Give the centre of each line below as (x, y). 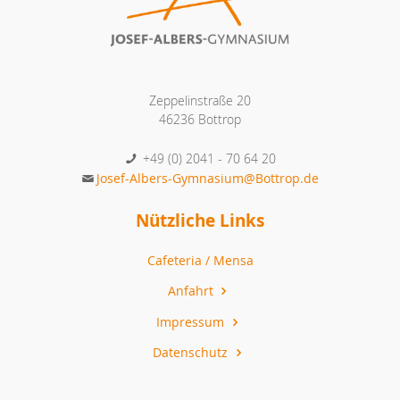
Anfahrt (192, 291)
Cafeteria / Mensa (200, 260)
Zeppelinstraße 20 (200, 101)
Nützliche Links (200, 221)
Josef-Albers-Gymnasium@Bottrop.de (208, 179)
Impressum (192, 321)
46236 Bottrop (200, 120)
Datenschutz (192, 352)
